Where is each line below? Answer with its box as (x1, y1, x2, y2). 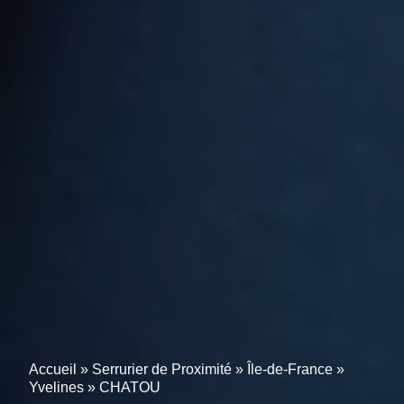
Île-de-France (247, 362, 333, 377)
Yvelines (29, 380, 84, 395)
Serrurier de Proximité (92, 362, 232, 377)
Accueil (29, 362, 77, 377)
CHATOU (99, 380, 161, 395)
